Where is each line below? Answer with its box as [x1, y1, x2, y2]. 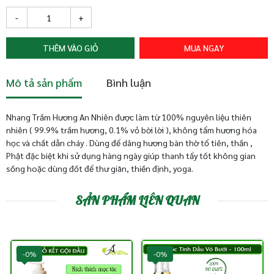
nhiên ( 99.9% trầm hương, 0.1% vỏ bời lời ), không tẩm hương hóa [6, 124, 257, 135]
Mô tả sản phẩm [6, 75, 82, 89]
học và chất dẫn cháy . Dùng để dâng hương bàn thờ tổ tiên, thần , [6, 137, 253, 148]
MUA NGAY [183, 42, 224, 53]
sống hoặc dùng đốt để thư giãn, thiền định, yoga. [6, 163, 193, 174]
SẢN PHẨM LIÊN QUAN [75, 193, 199, 208]
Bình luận [106, 75, 151, 89]
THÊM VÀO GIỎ [42, 42, 98, 53]
